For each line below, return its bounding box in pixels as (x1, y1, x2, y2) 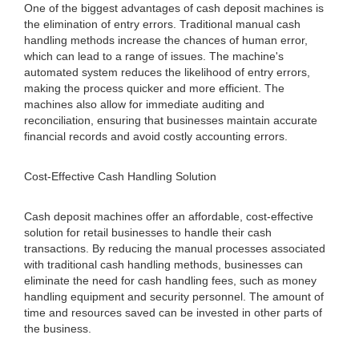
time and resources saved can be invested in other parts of (24, 306, 322, 319)
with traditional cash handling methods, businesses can (24, 258, 303, 271)
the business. (24, 322, 91, 335)
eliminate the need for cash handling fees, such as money (24, 274, 317, 287)
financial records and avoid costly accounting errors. (24, 130, 288, 143)
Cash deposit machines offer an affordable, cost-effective (24, 210, 313, 223)
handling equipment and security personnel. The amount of (24, 290, 324, 303)
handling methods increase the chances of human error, (24, 34, 308, 46)
